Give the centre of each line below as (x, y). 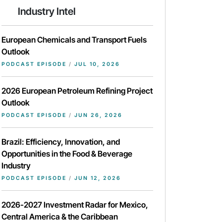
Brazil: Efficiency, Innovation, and (61, 142)
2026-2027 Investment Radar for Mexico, (75, 205)
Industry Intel (47, 12)
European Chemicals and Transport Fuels (74, 40)
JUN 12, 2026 (96, 178)
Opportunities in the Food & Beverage (67, 154)
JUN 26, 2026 (97, 115)
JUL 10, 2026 (96, 64)
